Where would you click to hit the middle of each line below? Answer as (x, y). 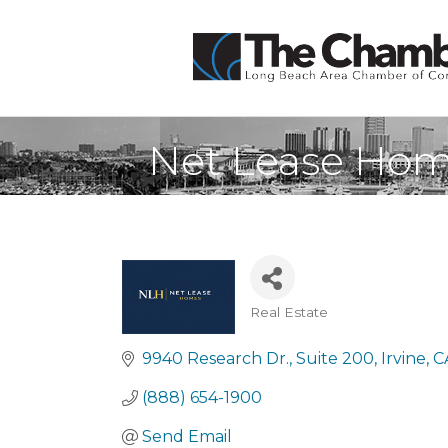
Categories (311, 328)
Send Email (187, 436)
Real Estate (288, 312)
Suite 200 (335, 358)
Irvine (403, 358)
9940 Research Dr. (215, 358)
